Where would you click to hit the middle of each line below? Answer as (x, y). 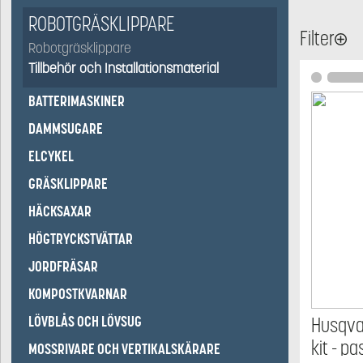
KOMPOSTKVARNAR (78, 294)
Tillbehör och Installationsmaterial (124, 69)
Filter (318, 38)
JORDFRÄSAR (63, 267)
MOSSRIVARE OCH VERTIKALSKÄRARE (124, 349)
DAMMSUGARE (66, 129)
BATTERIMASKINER (77, 101)
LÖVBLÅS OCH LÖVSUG (85, 322)
